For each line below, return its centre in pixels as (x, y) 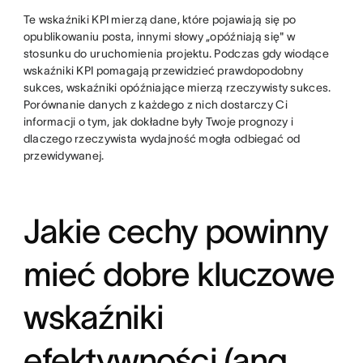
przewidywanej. (64, 155)
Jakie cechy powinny (175, 231)
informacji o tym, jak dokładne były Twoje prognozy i (158, 121)
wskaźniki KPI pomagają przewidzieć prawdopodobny (163, 70)
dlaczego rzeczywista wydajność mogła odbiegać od (162, 138)
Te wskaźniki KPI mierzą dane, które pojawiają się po (160, 19)
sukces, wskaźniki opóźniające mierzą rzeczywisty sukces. (177, 87)
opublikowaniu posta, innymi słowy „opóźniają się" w (159, 36)
